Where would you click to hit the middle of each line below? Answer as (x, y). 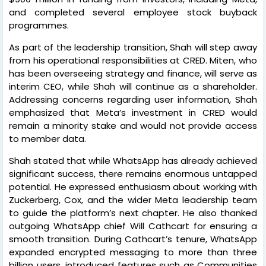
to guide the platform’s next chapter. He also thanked (133, 213)
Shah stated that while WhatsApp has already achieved (133, 160)
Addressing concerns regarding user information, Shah (133, 99)
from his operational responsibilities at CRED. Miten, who (133, 60)
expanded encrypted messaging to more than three (133, 252)
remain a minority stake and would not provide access (133, 125)
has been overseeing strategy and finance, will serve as (133, 73)
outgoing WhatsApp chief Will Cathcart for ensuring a (133, 226)
